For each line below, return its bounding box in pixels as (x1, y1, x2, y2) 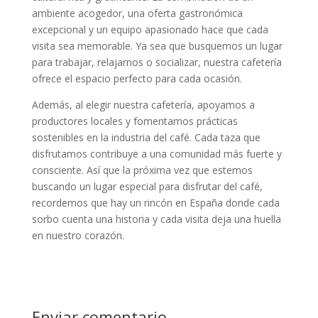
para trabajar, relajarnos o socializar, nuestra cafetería (31, 55, 282, 69)
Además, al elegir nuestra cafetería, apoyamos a (31, 97, 255, 111)
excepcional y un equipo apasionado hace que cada (31, 22, 268, 36)
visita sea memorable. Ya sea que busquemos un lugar (31, 38, 283, 53)
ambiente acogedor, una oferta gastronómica (31, 6, 243, 20)
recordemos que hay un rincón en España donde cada (31, 195, 280, 209)
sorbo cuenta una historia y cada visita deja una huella (31, 212, 281, 226)
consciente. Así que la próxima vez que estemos (31, 163, 253, 177)
